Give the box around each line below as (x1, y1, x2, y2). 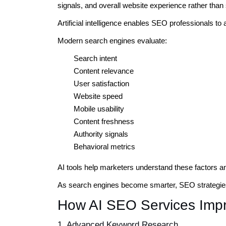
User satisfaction (74, 79, 129, 88)
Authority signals (74, 129, 128, 138)
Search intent (74, 53, 117, 63)
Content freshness (74, 117, 134, 126)
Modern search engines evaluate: (58, 36, 167, 45)
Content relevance (74, 66, 134, 75)
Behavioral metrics (74, 142, 135, 151)
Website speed (74, 91, 123, 100)
